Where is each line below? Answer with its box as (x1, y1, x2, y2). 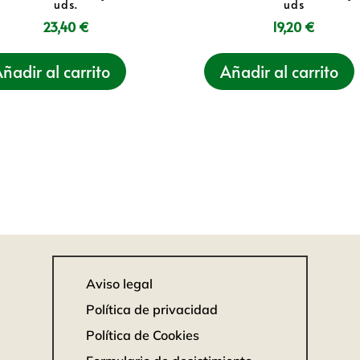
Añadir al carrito (219, 59, 338, 83)
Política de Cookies (85, 327, 199, 344)
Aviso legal (85, 276, 153, 292)
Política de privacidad (85, 301, 218, 318)
